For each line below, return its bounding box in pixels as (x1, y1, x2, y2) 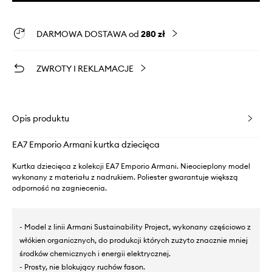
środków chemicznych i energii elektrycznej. (19, 249, 171, 259)
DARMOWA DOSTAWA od (36, 29, 141, 40)
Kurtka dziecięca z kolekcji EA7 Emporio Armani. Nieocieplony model (12, 161, 250, 171)
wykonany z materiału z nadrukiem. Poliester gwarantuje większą (12, 172, 238, 182)
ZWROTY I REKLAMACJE (36, 63, 134, 75)
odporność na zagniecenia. (12, 183, 107, 193)
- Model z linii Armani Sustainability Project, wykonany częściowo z (19, 222, 251, 232)
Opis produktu (12, 113, 69, 124)
